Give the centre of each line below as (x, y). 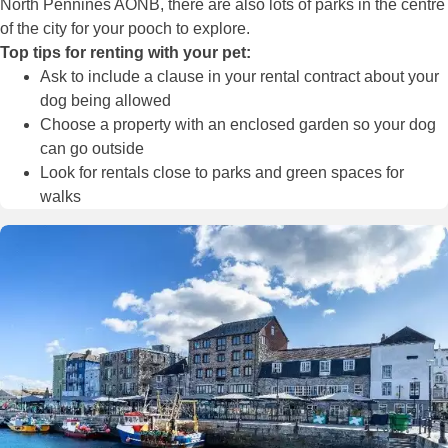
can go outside (92, 148)
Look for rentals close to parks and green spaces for (222, 172)
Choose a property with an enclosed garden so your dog (238, 124)
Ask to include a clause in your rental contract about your (239, 76)
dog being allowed (105, 100)
